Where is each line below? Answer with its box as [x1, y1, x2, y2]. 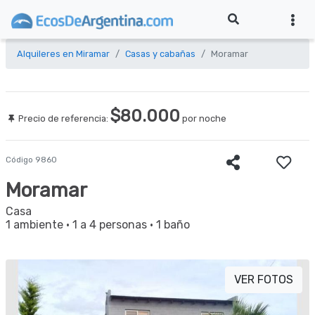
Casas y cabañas [125, 49, 195, 59]
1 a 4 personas [72, 218, 147, 231]
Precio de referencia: [14, 113, 110, 124]
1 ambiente [6, 218, 63, 231]
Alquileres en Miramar [17, 49, 110, 59]
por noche [180, 113, 226, 124]
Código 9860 [6, 155, 65, 165]
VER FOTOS [257, 273, 293, 286]
